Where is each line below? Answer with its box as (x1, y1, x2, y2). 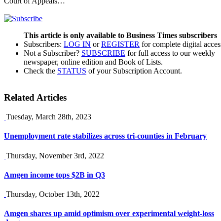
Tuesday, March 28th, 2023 (6, 112, 91, 121)
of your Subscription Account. (86, 66, 182, 75)
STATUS (57, 66, 86, 75)
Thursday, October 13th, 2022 (6, 190, 100, 199)
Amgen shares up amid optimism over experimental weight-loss (4, 209, 214, 218)
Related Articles (4, 92, 67, 103)
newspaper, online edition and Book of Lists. (24, 57, 163, 66)
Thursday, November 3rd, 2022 (6, 151, 104, 160)
